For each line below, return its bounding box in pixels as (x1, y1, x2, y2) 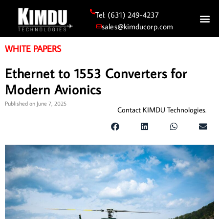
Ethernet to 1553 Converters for (5, 65, 187, 82)
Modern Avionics (5, 81, 102, 98)
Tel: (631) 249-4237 (95, 10, 159, 20)
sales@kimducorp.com (102, 22, 174, 32)
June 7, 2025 (37, 100, 66, 108)
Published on (5, 100, 35, 108)
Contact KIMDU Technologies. (117, 105, 206, 115)
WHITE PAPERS (5, 43, 61, 55)
